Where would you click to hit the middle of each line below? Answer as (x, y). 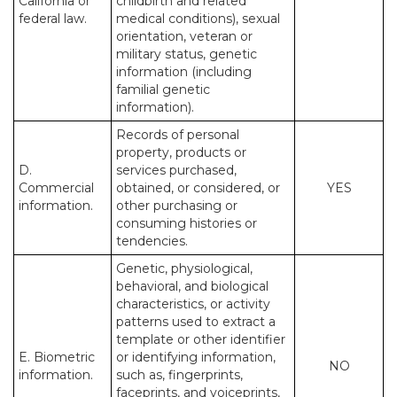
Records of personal (178, 135)
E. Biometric (57, 357)
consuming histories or (187, 223)
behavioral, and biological (192, 286)
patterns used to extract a (196, 322)
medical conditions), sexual (198, 19)
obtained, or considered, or (198, 188)
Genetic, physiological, (184, 269)
